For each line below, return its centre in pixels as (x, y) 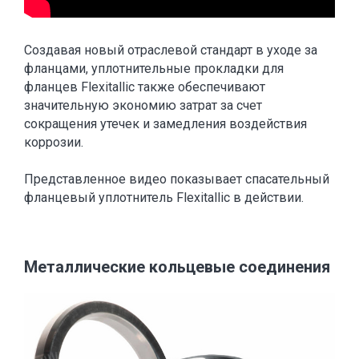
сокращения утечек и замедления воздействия (165, 123)
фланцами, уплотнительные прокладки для (154, 68)
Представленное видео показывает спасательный (177, 179)
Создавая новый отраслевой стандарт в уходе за (171, 50)
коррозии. (54, 142)
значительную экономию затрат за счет (143, 105)
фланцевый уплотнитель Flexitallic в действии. (164, 197)
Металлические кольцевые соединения (177, 266)
